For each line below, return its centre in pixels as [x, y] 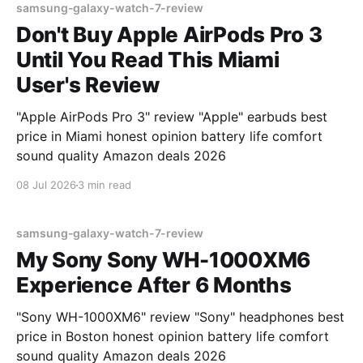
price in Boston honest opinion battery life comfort [173, 336]
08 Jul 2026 [46, 185]
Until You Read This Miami [148, 60]
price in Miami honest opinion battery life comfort [169, 136]
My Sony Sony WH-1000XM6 [164, 260]
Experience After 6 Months [154, 285]
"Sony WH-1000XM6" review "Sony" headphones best [180, 317]
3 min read [105, 185]
